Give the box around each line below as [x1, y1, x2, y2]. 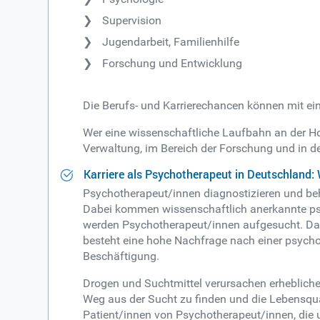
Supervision [102, 14, 162, 28]
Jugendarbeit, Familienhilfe [102, 35, 240, 49]
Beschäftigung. [83, 249, 160, 264]
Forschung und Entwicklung [102, 56, 243, 71]
